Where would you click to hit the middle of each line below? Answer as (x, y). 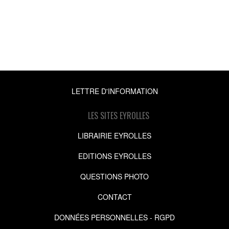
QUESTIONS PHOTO (114, 176)
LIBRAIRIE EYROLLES (114, 135)
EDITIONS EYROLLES (114, 156)
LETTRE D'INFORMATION (114, 91)
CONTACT (114, 197)
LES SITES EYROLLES (118, 115)
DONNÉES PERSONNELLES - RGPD (114, 217)
